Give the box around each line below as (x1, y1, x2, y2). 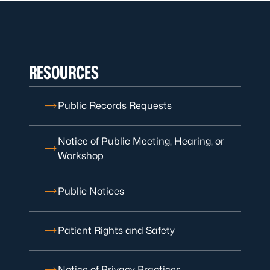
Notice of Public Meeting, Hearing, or (58, 136, 224, 147)
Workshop (58, 150, 104, 162)
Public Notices (58, 186, 124, 197)
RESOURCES (29, 61, 99, 83)
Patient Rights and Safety (58, 225, 175, 236)
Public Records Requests (58, 100, 172, 111)
